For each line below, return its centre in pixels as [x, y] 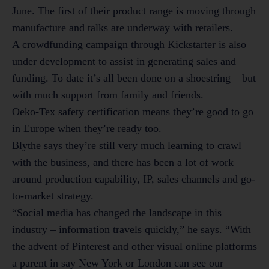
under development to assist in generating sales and [124, 62]
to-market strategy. [53, 196]
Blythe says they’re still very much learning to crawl [127, 146]
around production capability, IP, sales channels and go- [134, 179]
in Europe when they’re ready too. [87, 129]
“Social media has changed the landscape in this [117, 213]
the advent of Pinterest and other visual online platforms [134, 246]
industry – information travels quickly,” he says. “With [131, 230]
